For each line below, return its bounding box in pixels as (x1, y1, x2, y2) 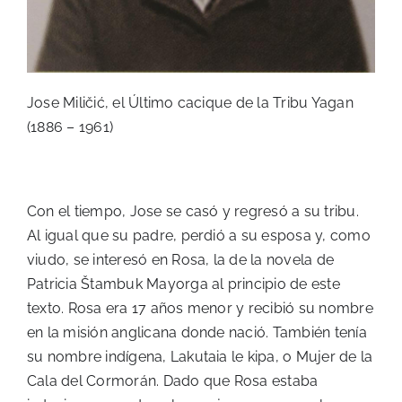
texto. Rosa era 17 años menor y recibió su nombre (27, 300, 373, 318)
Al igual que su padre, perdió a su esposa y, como (27, 227, 371, 245)
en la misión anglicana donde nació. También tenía (27, 324, 367, 342)
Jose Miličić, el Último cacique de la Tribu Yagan (27, 94, 354, 112)
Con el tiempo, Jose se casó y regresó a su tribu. (27, 203, 359, 221)
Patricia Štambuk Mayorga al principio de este (27, 275, 340, 293)
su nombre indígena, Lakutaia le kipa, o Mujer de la (27, 348, 373, 366)
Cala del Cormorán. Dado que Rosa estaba (27, 372, 319, 390)
